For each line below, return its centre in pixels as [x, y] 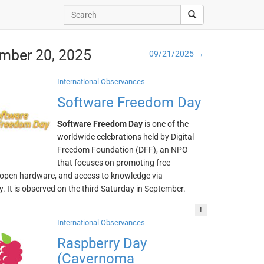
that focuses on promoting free [114, 163]
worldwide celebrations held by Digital [126, 137]
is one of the [166, 124]
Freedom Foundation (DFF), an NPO [123, 150]
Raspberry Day [102, 243]
